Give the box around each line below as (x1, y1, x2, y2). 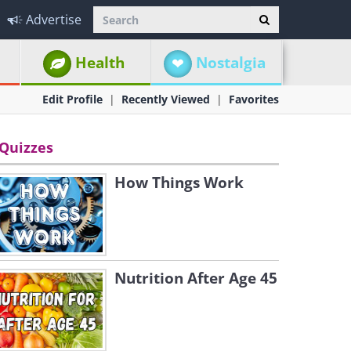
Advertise (26, 11, 81, 28)
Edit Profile (42, 92, 103, 107)
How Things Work (114, 172, 244, 193)
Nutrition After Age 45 (114, 268, 277, 288)
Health (75, 52, 125, 73)
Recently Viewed (121, 92, 210, 107)
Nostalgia (195, 52, 266, 73)
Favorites (229, 92, 279, 107)
